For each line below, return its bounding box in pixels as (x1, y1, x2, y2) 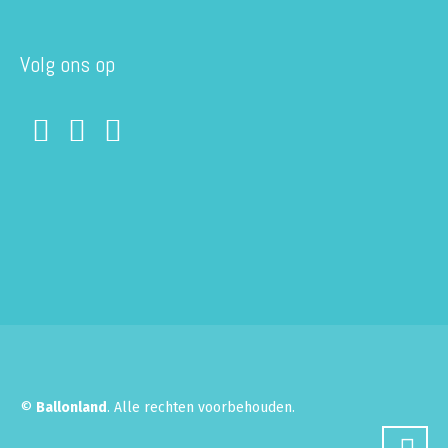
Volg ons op (20, 50, 115, 79)
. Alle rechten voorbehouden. (107, 398, 295, 416)
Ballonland (36, 398, 107, 416)
